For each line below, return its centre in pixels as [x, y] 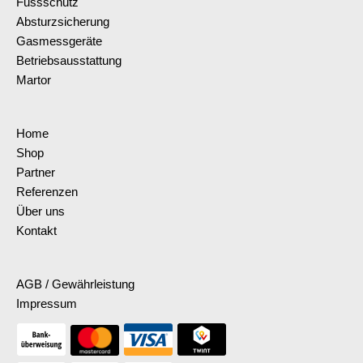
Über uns [41, 211]
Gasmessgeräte [59, 41]
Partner [36, 173]
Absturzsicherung [63, 22]
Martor [34, 80]
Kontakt [36, 231]
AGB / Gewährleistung [75, 284]
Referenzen [47, 192]
